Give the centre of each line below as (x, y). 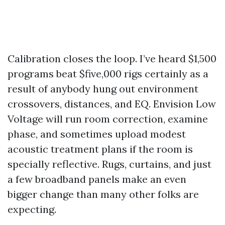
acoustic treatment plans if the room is (100, 149)
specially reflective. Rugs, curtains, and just (109, 164)
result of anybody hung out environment (103, 89)
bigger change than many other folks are (103, 194)
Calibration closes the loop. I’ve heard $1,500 (112, 59)
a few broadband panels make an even (97, 179)
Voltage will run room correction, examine (108, 119)
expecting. (32, 209)
